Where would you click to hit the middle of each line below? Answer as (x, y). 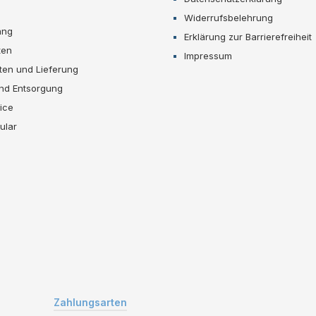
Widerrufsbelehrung (229, 17)
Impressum (208, 55)
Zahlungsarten (90, 302)
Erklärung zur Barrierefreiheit (248, 36)
